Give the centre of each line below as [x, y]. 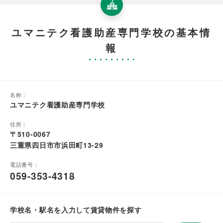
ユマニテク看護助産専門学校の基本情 [111, 32]
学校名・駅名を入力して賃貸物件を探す [76, 209]
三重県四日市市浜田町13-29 [57, 145]
